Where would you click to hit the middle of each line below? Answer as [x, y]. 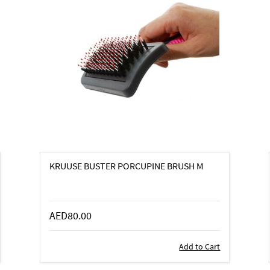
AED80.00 [71, 215]
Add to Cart [200, 246]
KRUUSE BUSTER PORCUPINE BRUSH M [127, 166]
